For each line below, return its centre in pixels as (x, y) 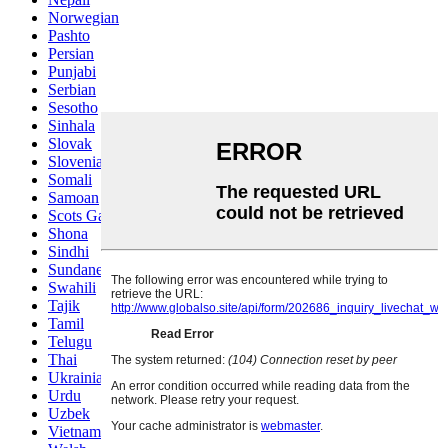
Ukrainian (79, 377)
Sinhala (71, 125)
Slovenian (79, 161)
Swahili (72, 287)
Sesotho (73, 107)
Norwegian (83, 17)
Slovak (70, 143)
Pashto (69, 35)
